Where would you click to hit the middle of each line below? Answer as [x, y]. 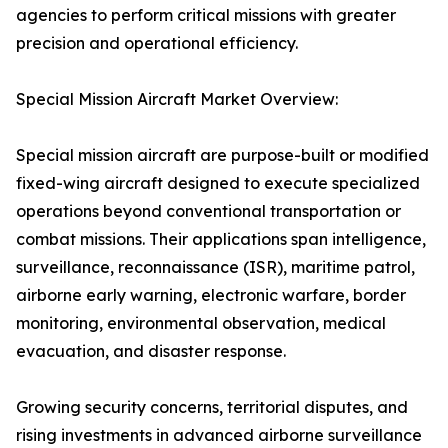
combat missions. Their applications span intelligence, [221, 239]
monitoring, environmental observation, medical [201, 323]
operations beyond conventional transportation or [208, 211]
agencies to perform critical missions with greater [206, 15]
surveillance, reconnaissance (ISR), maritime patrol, [215, 267]
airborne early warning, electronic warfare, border [211, 295]
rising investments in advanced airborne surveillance [219, 435]
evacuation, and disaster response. [151, 351]
